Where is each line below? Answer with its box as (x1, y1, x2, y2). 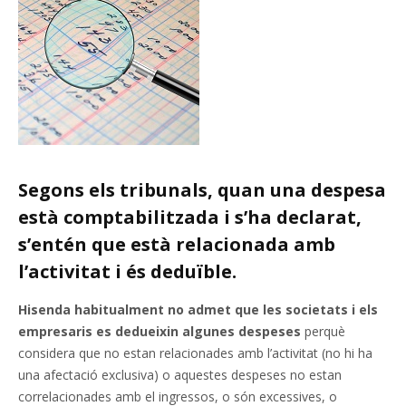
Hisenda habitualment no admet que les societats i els (18, 301, 378, 318)
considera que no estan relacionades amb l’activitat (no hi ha (18, 344, 372, 362)
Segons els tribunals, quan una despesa (18, 178, 386, 202)
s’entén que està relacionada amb (18, 232, 335, 256)
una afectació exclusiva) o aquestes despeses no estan (18, 366, 342, 383)
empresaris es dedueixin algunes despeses (18, 323, 301, 340)
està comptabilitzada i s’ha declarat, (18, 205, 362, 229)
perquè (301, 323, 345, 340)
